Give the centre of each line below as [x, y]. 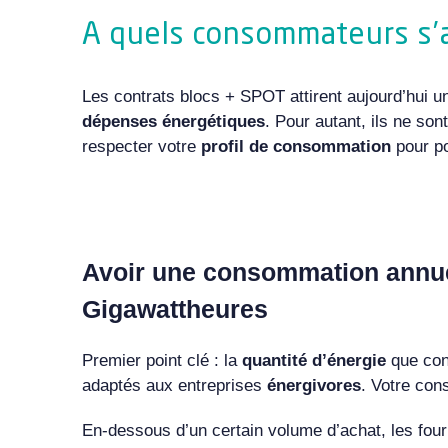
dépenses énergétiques [173, 121]
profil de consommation [298, 146]
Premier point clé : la [161, 360]
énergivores [313, 385]
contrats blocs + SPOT [199, 96]
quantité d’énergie [313, 360]
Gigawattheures [174, 308]
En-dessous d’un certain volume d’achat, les [249, 430]
